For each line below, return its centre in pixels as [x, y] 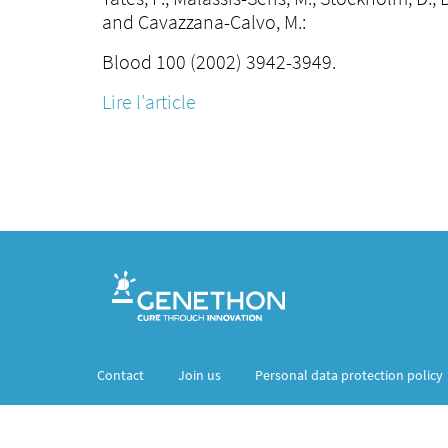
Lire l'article [149, 101]
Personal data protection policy [349, 374]
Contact [120, 374]
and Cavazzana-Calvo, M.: [204, 21]
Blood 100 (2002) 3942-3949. [219, 61]
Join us [199, 374]
